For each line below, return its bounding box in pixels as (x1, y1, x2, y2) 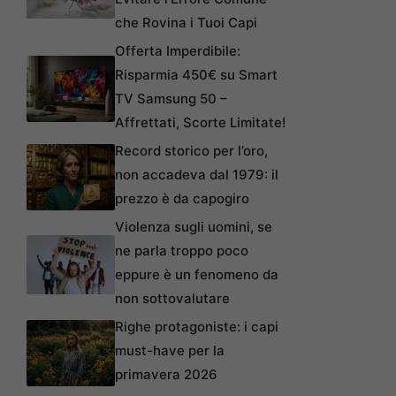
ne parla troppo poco (115, 242, 248, 260)
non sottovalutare (115, 290, 230, 308)
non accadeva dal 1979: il (115, 166, 278, 184)
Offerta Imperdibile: (115, 42, 240, 60)
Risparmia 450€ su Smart (115, 66, 278, 84)
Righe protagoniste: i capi (115, 318, 278, 336)
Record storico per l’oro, (115, 142, 268, 160)
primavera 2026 (115, 366, 217, 384)
